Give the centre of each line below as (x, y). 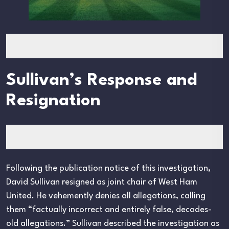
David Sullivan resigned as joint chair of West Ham (102, 182)
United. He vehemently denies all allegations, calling (106, 196)
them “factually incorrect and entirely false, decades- (109, 210)
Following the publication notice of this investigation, (108, 169)
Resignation (53, 101)
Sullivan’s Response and (102, 81)
